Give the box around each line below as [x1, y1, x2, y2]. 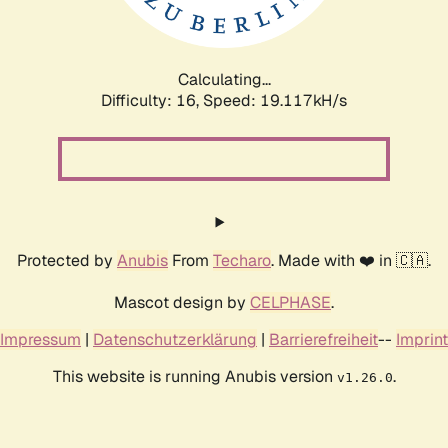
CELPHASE [250, 291, 331, 313]
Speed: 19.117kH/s [203, 89, 347, 111]
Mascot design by [114, 291, 250, 313]
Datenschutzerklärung [93, 328, 257, 350]
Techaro [213, 249, 271, 271]
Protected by [17, 249, 117, 271]
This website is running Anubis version [52, 365, 337, 387]
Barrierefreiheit [269, 328, 378, 350]
